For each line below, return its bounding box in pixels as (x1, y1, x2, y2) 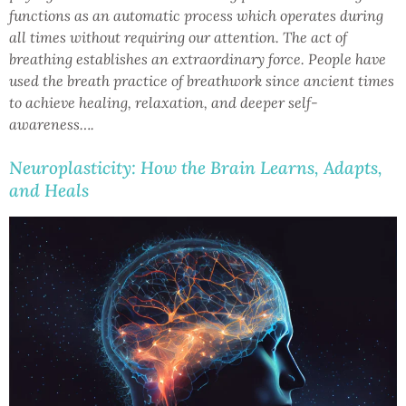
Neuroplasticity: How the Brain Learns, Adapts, (9, 156, 382, 179)
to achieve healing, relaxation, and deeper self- (9, 92, 318, 111)
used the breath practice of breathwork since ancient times (9, 71, 394, 90)
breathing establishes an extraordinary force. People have (9, 49, 386, 68)
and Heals (9, 179, 89, 201)
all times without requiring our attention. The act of (9, 27, 347, 46)
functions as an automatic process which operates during (9, 5, 383, 24)
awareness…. (9, 114, 94, 133)
